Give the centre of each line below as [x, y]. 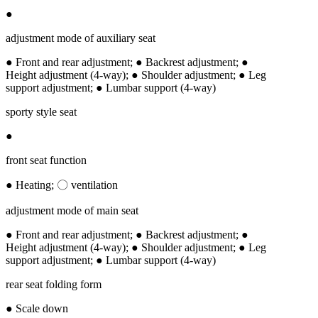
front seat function [46, 160]
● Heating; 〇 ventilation [62, 185]
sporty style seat [41, 111]
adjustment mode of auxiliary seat [81, 38]
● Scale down [37, 308]
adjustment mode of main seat [72, 210]
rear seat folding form [54, 284]
